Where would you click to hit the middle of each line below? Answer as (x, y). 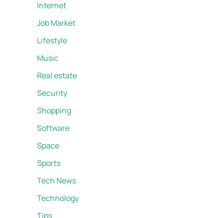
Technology (58, 198)
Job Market (56, 23)
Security (52, 93)
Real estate (57, 76)
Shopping (54, 111)
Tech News (56, 181)
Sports (49, 163)
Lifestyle (52, 41)
